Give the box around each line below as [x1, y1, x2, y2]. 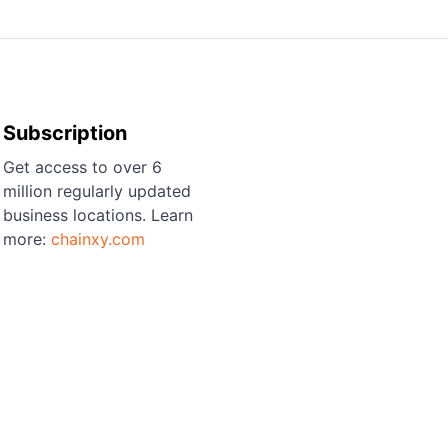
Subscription [2, 121, 127, 145]
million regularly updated [2, 181, 191, 201]
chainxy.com [50, 229, 145, 249]
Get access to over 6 [2, 157, 162, 177]
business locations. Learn [2, 205, 193, 225]
